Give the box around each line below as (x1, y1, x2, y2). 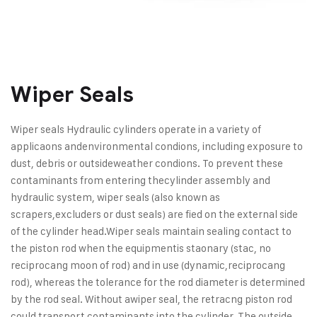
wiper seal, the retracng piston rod (130, 292, 292, 306)
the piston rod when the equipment (11, 241, 177, 255)
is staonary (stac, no (177, 241, 271, 255)
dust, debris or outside (11, 156, 113, 170)
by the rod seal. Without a (11, 292, 130, 306)
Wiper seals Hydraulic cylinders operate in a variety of (11, 122, 261, 136)
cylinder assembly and (164, 173, 270, 187)
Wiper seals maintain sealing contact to (106, 224, 292, 238)
